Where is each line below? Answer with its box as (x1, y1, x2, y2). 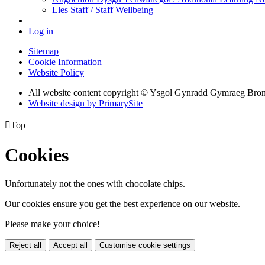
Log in (28, 26, 53, 37)
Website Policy (28, 67, 84, 78)
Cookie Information (28, 57, 102, 67)
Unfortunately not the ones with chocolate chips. (5, 178, 185, 189)
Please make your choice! (5, 218, 100, 229)
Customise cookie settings (99, 240, 190, 250)
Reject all (9, 240, 41, 250)
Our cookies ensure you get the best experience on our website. (5, 198, 240, 209)
